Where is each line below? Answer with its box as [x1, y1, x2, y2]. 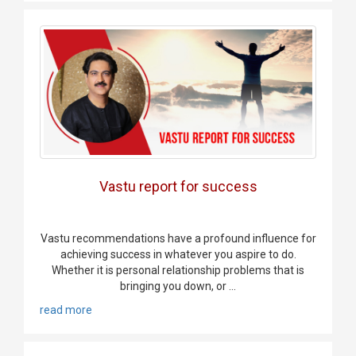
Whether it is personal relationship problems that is [52, 263, 304, 277]
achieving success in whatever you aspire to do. [60, 247, 296, 261]
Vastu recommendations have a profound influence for [40, 231, 316, 245]
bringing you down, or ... [120, 279, 236, 292]
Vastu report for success [99, 177, 257, 195]
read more [40, 303, 92, 316]
